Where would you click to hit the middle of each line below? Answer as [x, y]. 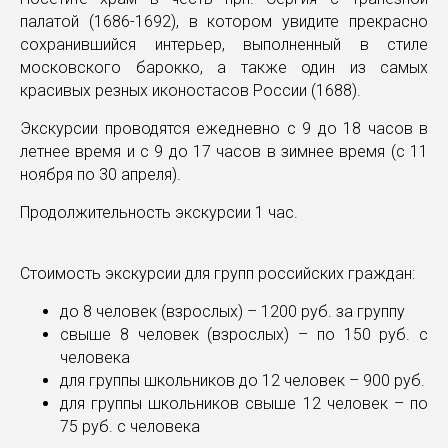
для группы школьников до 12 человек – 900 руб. [242, 380]
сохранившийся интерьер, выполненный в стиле [224, 44]
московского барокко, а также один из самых [224, 67]
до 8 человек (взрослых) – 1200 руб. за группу [232, 311]
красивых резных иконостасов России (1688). [190, 90]
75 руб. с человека [132, 426]
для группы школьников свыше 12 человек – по [244, 403]
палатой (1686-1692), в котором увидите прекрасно [224, 21]
